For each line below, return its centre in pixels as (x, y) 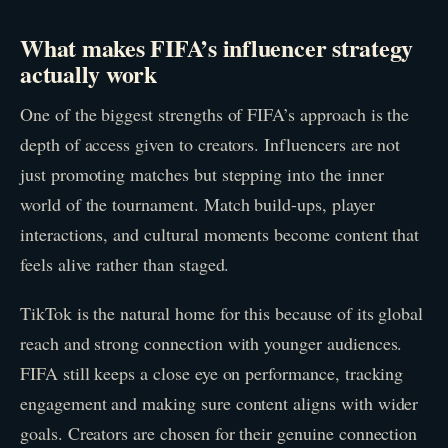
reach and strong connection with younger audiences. (211, 343)
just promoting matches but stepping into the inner (202, 173)
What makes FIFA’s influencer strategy (217, 47)
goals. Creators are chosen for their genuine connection (219, 433)
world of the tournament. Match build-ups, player (197, 203)
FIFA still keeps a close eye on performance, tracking (212, 373)
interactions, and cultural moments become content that (220, 233)
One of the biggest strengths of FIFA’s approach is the (215, 113)
